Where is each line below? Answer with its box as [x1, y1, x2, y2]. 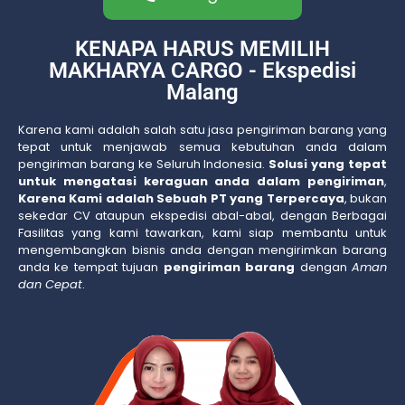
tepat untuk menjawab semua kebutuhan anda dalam [18, 138, 387, 156]
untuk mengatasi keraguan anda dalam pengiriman [18, 173, 384, 191]
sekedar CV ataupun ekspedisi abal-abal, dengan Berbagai [18, 207, 387, 225]
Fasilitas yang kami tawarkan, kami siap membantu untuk [18, 224, 387, 242]
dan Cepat [18, 276, 82, 294]
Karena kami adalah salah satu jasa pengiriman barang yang [18, 121, 387, 139]
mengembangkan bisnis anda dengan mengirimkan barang [18, 241, 387, 259]
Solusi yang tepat [268, 155, 388, 174]
